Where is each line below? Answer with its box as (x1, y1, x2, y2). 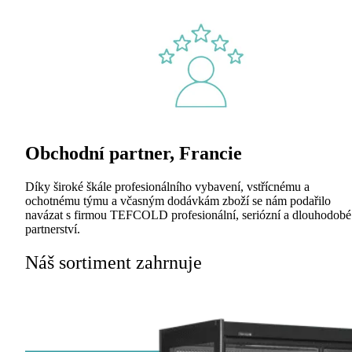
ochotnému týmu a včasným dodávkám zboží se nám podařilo (25, 193, 331, 207)
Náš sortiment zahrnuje (25, 251, 202, 273)
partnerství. (25, 222, 80, 236)
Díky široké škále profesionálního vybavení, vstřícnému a (25, 179, 310, 193)
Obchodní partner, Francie (25, 142, 242, 163)
